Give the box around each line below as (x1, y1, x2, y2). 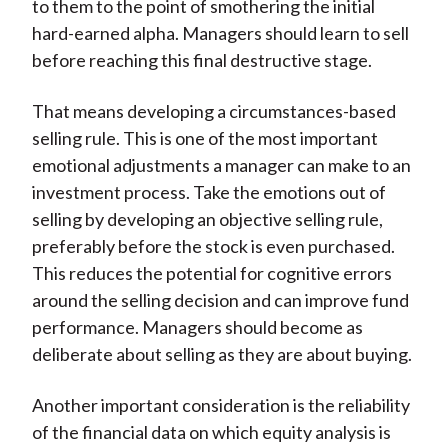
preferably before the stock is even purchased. (31, 235, 395, 258)
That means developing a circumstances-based (31, 100, 396, 123)
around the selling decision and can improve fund (31, 289, 409, 312)
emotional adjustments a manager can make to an (31, 154, 411, 177)
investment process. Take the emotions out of (31, 181, 386, 204)
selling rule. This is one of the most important (31, 127, 378, 150)
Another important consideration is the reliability (31, 394, 410, 417)
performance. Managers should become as (31, 316, 363, 339)
